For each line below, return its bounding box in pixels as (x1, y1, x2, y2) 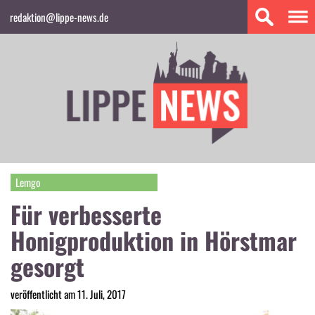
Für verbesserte (11, 195, 162, 232)
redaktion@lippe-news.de (10, 9, 108, 25)
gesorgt (11, 247, 84, 284)
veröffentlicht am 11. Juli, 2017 (11, 285, 126, 302)
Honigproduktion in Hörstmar (11, 221, 297, 258)
